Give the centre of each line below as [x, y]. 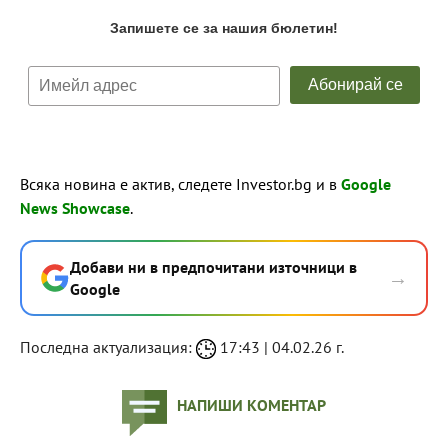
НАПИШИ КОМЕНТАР [251, 405]
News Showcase [75, 208]
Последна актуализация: [108, 347]
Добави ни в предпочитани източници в [213, 267]
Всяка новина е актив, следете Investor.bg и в [180, 184]
